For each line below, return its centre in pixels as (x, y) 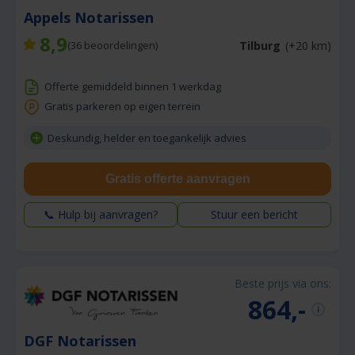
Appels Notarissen (91, 18)
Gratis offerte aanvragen (177, 179)
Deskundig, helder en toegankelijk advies (147, 138)
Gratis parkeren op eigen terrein (122, 107)
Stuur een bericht (254, 215)
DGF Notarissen (82, 341)
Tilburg (260, 45)
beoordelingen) (120, 46)
